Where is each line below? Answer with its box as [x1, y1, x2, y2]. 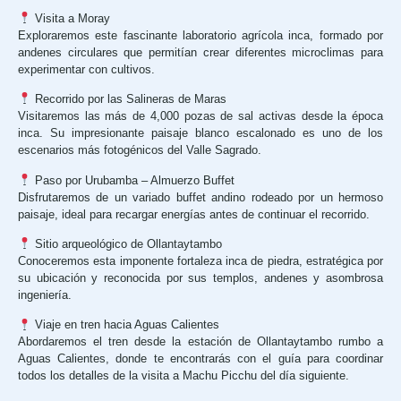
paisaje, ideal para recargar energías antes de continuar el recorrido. [18, 207, 370, 221]
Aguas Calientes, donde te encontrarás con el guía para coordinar [18, 352, 383, 366]
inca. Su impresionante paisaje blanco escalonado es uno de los [18, 126, 383, 141]
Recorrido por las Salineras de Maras [30, 92, 226, 107]
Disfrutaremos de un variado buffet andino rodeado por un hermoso [18, 190, 383, 204]
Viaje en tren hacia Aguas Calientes [30, 318, 219, 332]
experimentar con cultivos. [18, 62, 155, 76]
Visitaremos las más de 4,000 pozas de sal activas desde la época [18, 109, 383, 124]
